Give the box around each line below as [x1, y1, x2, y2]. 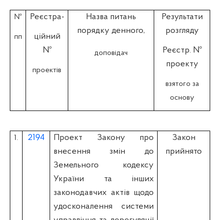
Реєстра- [29, 12, 64, 22]
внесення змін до [54, 146, 154, 156]
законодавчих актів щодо [54, 188, 154, 197]
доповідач [94, 49, 128, 57]
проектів [32, 66, 61, 74]
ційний [33, 31, 60, 41]
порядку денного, [77, 26, 145, 35]
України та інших [54, 174, 154, 184]
